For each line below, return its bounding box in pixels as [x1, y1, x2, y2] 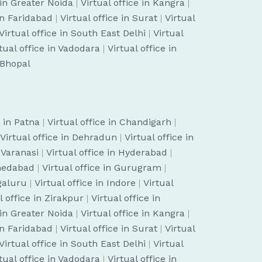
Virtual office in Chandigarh [47, 116, 171, 127]
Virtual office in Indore [35, 177, 136, 188]
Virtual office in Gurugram [42, 162, 161, 173]
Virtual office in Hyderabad [46, 147, 167, 158]
